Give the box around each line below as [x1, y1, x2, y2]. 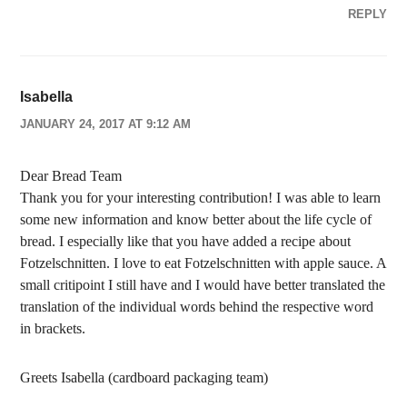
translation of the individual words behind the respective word [20, 299, 374, 314]
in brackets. [20, 321, 86, 336]
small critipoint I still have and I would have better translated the [20, 277, 386, 293]
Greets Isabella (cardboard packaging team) [20, 370, 269, 385]
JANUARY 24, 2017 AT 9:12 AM [20, 117, 192, 131]
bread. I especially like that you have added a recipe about [20, 233, 352, 249]
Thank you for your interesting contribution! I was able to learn [20, 190, 382, 205]
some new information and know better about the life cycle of [20, 212, 372, 227]
